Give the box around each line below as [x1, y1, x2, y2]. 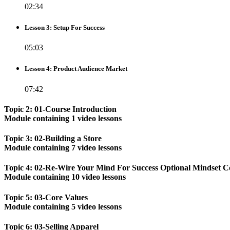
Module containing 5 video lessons [4, 202, 122, 211]
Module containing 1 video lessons [4, 113, 122, 123]
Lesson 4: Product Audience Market [25, 65, 127, 73]
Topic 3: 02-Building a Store [4, 134, 102, 143]
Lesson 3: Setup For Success [25, 24, 105, 32]
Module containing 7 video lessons [4, 143, 122, 152]
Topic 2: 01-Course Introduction [4, 104, 117, 113]
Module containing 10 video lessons [4, 172, 126, 182]
